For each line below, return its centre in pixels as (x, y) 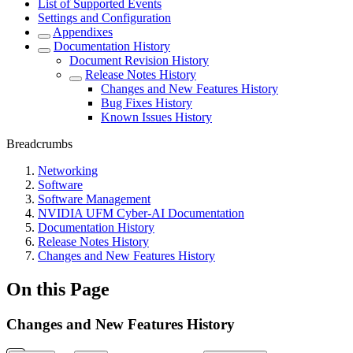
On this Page (58, 290)
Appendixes (83, 32)
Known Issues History (156, 117)
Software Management (94, 199)
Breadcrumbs (39, 144)
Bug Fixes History (147, 103)
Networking (68, 171)
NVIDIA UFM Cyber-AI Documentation (141, 214)
